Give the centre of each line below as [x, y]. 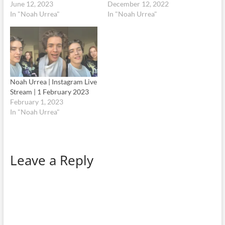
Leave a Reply [51, 160]
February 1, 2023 [36, 101]
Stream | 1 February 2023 [49, 91]
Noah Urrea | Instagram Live [53, 81]
